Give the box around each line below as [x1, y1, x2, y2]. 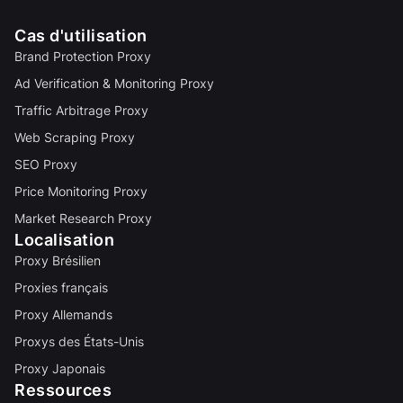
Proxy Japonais [14, 361, 105, 376]
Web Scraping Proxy [14, 130, 135, 145]
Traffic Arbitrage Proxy [14, 103, 148, 118]
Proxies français [14, 280, 108, 295]
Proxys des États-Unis [14, 334, 144, 349]
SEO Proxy [14, 157, 77, 172]
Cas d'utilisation [14, 26, 148, 45]
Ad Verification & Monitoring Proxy [14, 76, 214, 91]
